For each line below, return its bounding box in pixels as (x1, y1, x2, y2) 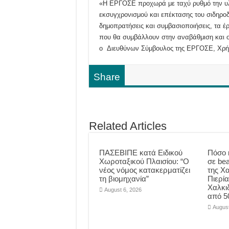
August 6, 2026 (104, 187, 142, 193)
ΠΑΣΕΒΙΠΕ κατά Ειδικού (99, 148, 182, 157)
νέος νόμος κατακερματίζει (99, 166, 190, 175)
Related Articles (88, 120, 167, 133)
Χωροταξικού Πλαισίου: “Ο (99, 157, 189, 166)
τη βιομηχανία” (99, 174, 149, 184)
